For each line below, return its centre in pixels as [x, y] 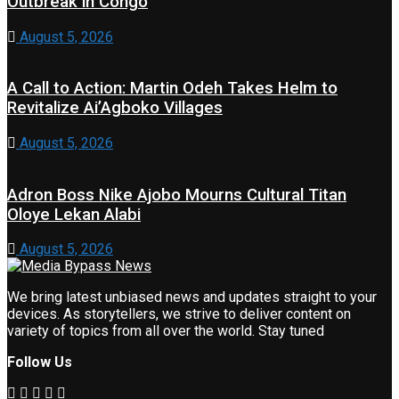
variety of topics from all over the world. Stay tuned [166, 331]
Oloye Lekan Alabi [74, 214]
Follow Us [40, 362]
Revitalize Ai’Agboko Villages [115, 108]
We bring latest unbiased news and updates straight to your [192, 297]
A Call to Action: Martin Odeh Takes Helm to [172, 89]
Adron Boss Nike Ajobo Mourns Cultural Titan [177, 195]
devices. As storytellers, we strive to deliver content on [179, 314]
